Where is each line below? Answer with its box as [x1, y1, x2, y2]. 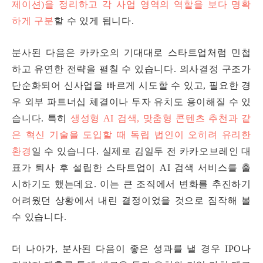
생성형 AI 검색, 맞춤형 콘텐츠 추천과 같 [70, 113, 251, 124]
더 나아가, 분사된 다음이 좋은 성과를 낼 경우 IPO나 [12, 244, 251, 254]
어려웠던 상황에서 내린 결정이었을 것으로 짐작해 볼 [12, 195, 251, 206]
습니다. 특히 [12, 113, 68, 124]
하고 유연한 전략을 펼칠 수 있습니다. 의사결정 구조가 [12, 64, 251, 75]
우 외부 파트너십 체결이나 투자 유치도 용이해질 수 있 [12, 97, 251, 107]
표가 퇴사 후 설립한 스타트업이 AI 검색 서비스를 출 [12, 163, 251, 173]
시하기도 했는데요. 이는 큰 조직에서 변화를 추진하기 [12, 179, 251, 190]
